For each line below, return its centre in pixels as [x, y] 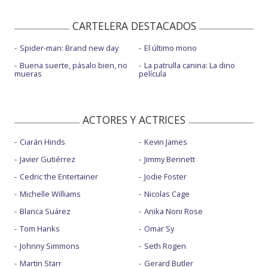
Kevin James [165, 141]
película [152, 73]
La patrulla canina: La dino [189, 65]
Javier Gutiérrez [48, 159]
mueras [28, 73]
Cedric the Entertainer [59, 176]
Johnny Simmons [50, 246]
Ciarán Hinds [42, 141]
